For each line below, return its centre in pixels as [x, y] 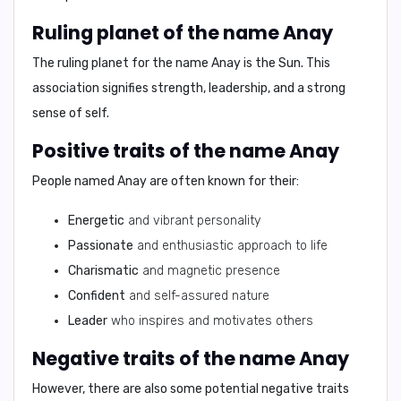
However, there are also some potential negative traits [191, 389]
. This [316, 63]
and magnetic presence [209, 271]
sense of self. [71, 113]
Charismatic [103, 271]
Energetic [96, 221]
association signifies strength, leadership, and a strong [189, 88]
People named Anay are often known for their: [166, 181]
